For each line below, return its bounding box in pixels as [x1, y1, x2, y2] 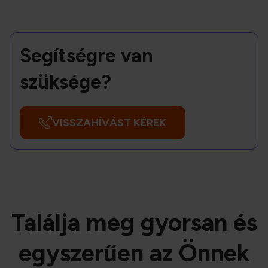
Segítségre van [20, 44, 153, 68]
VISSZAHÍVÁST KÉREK [52, 115, 166, 129]
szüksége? [20, 71, 111, 94]
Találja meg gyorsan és [11, 208, 257, 237]
